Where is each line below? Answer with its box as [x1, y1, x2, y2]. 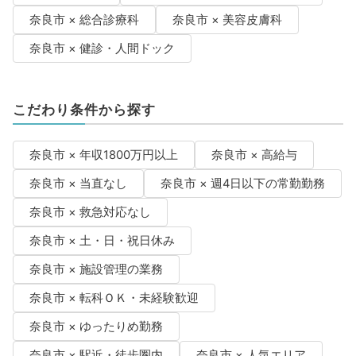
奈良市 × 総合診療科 [29, 13, 139, 28]
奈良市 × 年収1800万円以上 [29, 148, 178, 163]
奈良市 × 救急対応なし [29, 205, 151, 220]
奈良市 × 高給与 [211, 148, 297, 163]
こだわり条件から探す [12, 102, 156, 118]
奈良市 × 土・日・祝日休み [29, 234, 175, 249]
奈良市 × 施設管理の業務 [29, 262, 163, 277]
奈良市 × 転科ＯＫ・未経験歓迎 [29, 291, 199, 306]
